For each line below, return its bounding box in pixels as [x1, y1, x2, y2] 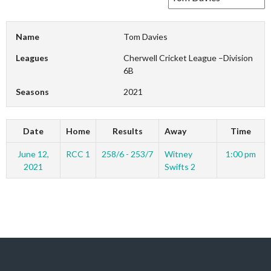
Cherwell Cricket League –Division [123, 53, 253, 63]
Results [112, 126, 143, 136]
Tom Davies [123, 31, 168, 42]
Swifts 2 [164, 162, 195, 172]
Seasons [16, 87, 49, 97]
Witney [164, 149, 192, 159]
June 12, [18, 149, 49, 159]
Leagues [16, 53, 48, 63]
